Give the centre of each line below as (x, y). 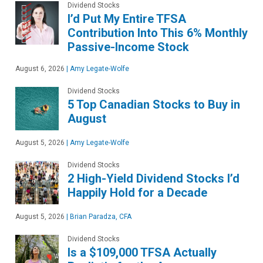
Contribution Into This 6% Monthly (158, 33)
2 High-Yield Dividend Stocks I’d (154, 179)
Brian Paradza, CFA (100, 217)
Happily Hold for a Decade (137, 193)
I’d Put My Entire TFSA (127, 19)
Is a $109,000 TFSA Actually (142, 253)
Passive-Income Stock (128, 47)
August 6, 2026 (40, 69)
